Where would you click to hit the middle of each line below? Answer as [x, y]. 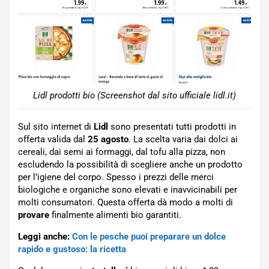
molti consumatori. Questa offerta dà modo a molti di [125, 203]
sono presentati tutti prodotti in [172, 127]
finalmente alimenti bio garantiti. [115, 215]
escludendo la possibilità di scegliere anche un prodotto [130, 165]
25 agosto [108, 140]
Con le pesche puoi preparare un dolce [149, 237]
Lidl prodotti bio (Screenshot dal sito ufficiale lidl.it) [134, 96]
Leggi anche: [45, 237]
